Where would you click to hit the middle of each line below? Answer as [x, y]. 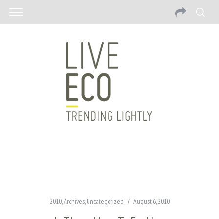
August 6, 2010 [151, 201]
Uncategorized [105, 201]
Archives [74, 201]
